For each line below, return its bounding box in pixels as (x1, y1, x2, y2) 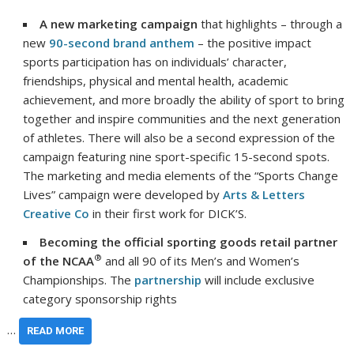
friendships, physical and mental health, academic (23, 72, 289, 88)
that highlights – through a (198, 15, 343, 32)
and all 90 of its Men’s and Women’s (102, 252, 300, 269)
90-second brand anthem (49, 34, 195, 51)
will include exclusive (201, 271, 315, 288)
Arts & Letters (223, 186, 306, 202)
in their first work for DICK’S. (89, 205, 247, 221)
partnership (134, 271, 202, 288)
